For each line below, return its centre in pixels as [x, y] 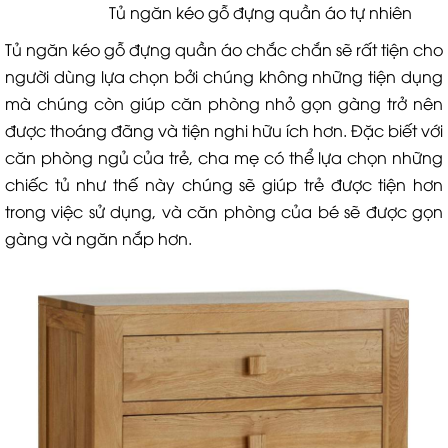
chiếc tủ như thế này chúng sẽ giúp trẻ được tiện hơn [224, 184]
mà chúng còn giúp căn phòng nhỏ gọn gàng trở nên [224, 103]
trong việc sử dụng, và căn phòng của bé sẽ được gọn [224, 211]
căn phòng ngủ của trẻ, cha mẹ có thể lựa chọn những [224, 157]
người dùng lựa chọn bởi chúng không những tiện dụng [224, 76]
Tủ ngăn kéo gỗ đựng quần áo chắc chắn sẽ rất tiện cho [224, 49]
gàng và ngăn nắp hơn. [98, 238]
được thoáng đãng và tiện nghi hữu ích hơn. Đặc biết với [224, 130]
